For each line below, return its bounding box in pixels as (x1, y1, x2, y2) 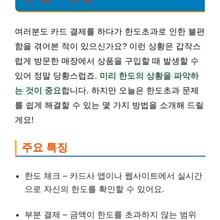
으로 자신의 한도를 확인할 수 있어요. (25, 184, 165, 194)
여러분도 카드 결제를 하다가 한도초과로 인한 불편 (15, 27, 205, 36)
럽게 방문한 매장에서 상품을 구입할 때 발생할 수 (15, 56, 199, 66)
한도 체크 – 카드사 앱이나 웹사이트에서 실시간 (25, 170, 202, 181)
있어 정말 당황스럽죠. (15, 71, 100, 81)
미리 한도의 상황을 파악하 (100, 71, 199, 81)
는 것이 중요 (15, 86, 61, 95)
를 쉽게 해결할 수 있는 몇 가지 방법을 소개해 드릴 (15, 101, 204, 110)
